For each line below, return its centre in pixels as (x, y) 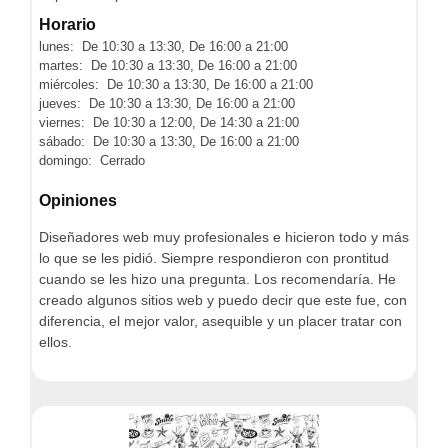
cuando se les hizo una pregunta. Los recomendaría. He (217, 279)
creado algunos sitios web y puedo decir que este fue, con (223, 300)
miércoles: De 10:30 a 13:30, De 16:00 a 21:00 (176, 84)
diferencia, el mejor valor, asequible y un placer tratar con (220, 321)
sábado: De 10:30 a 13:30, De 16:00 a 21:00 (169, 141)
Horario (67, 24)
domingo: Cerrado (92, 160)
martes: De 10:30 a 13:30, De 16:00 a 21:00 (168, 65)
